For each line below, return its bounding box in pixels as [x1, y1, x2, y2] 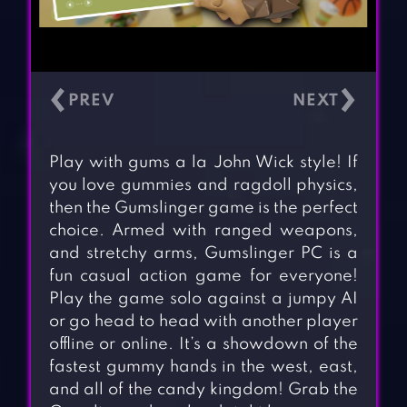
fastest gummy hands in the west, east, [48, 359, 359, 376]
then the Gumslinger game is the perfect [48, 200, 359, 217]
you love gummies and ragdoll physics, [48, 177, 359, 194]
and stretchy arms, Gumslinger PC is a [48, 245, 359, 263]
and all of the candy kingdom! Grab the [48, 382, 359, 399]
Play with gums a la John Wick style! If [48, 154, 359, 172]
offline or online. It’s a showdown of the [48, 336, 359, 353]
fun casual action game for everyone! [48, 268, 359, 285]
